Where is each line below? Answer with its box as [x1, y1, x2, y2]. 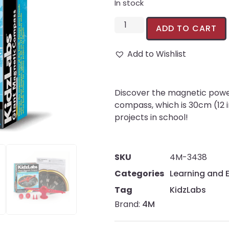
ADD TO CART [156, 22, 217, 34]
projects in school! [114, 111, 188, 123]
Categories [114, 168, 164, 180]
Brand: [114, 198, 142, 211]
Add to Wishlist [127, 48, 186, 60]
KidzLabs [170, 184, 206, 196]
